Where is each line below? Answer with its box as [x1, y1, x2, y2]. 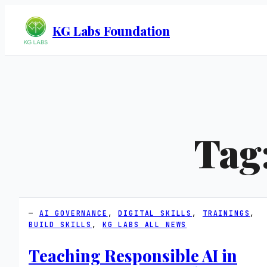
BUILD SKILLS [29, 220, 92, 229]
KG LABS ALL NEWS [102, 220, 187, 229]
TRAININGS [202, 209, 250, 218]
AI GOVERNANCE [39, 209, 108, 218]
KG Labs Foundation [52, 21, 170, 39]
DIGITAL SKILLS [118, 209, 193, 218]
